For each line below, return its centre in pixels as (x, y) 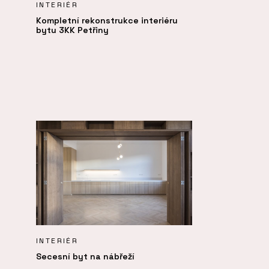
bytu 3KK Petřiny (72, 30)
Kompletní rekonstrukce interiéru (107, 20)
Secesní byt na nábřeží (85, 256)
